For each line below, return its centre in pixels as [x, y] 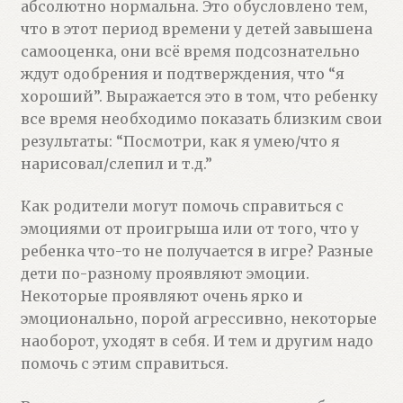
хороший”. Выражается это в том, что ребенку [199, 96]
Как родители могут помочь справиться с [182, 206]
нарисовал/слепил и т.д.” [116, 163]
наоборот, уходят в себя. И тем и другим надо [197, 341]
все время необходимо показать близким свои [201, 118]
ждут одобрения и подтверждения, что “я [182, 73]
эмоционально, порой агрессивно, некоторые [198, 319]
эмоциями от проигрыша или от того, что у [189, 229]
